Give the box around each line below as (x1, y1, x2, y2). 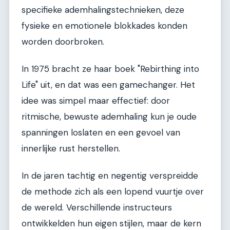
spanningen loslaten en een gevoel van (22, 126, 180, 138)
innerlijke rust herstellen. (22, 142, 120, 154)
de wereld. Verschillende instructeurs (22, 202, 172, 214)
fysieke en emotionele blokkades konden (22, 20, 187, 31)
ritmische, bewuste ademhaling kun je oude (22, 110, 197, 122)
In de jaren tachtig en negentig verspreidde (22, 170, 198, 182)
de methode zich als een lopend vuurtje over (22, 186, 204, 198)
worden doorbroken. (22, 35, 104, 47)
